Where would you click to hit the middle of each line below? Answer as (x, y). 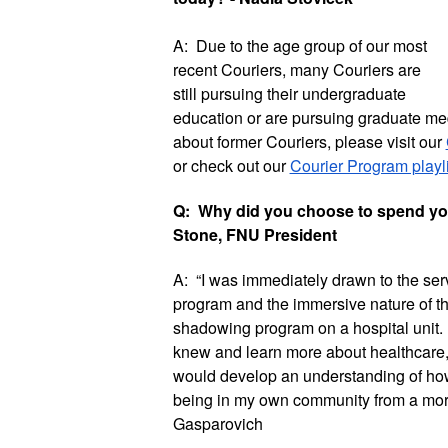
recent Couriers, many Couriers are (296, 69)
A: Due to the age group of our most (299, 45)
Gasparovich (217, 423)
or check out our (231, 165)
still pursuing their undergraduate (289, 93)
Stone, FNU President (254, 234)
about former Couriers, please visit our (309, 141)
